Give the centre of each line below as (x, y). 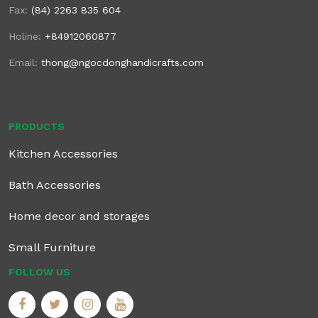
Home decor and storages (79, 216)
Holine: (27, 37)
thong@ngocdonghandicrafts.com (122, 63)
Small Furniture (52, 248)
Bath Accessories (55, 185)
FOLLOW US (39, 272)
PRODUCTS (37, 127)
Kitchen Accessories (63, 154)
